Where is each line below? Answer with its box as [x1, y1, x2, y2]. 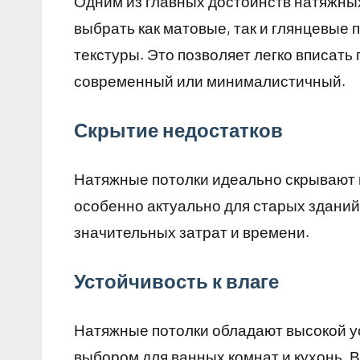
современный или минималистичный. [74, 72, 346, 91]
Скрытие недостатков [74, 118, 283, 142]
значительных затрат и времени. [74, 223, 309, 242]
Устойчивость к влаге [74, 269, 279, 293]
